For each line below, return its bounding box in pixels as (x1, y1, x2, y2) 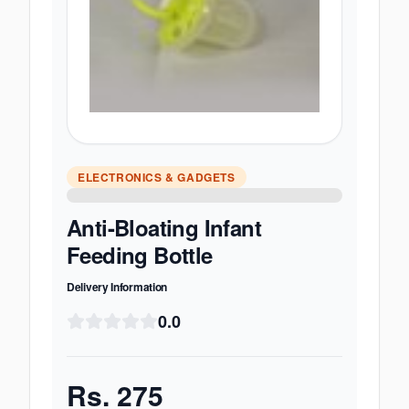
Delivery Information (67, 278, 167, 295)
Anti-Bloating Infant (67, 212, 261, 243)
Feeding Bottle (67, 239, 213, 270)
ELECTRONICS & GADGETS (78, 169, 236, 185)
